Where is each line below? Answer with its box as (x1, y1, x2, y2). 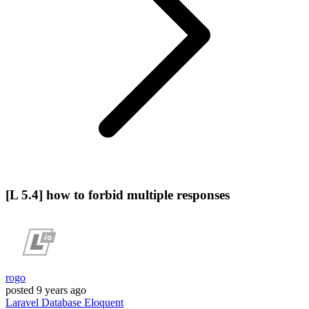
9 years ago (37, 284, 86, 297)
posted (6, 284, 34, 297)
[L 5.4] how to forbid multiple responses (6, 187, 230, 202)
